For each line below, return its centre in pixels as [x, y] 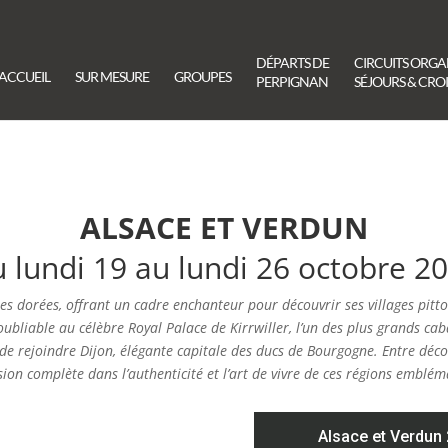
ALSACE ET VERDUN [224, 228]
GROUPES [202, 76]
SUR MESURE [112, 76]
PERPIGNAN [292, 81]
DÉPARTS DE [292, 62]
